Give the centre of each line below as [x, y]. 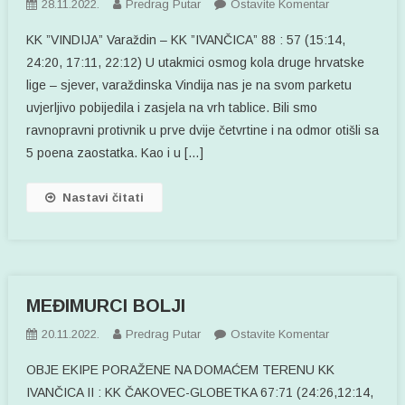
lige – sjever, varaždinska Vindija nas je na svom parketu [188, 85]
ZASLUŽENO [363, 44]
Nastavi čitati [103, 197]
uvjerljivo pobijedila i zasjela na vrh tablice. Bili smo [171, 107]
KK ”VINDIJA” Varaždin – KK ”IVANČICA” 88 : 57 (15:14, [185, 39]
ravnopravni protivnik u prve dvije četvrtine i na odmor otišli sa [202, 130]
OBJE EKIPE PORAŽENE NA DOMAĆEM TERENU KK [181, 369]
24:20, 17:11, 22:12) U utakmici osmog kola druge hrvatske [195, 62]
